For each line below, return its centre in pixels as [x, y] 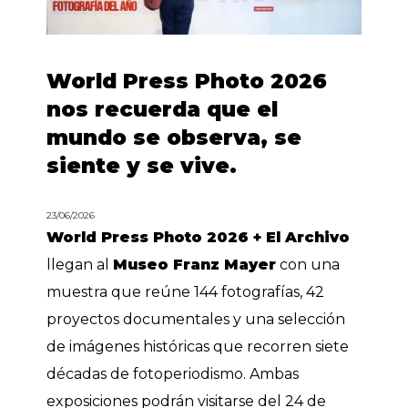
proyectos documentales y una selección [196, 319]
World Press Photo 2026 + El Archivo [199, 237]
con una [308, 264]
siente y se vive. [142, 165]
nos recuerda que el [163, 109]
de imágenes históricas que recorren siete [198, 346]
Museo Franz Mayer [195, 264]
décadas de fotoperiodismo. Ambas [173, 373]
